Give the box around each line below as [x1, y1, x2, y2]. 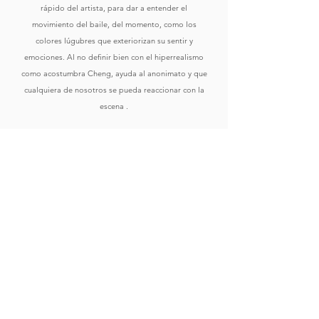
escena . [100, 101, 128, 111]
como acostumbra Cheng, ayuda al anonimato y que [21, 68, 207, 78]
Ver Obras [94, 293, 134, 303]
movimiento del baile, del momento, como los [31, 19, 197, 29]
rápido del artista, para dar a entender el [41, 3, 187, 13]
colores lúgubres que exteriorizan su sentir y [35, 36, 193, 46]
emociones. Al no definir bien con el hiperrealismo [24, 52, 204, 62]
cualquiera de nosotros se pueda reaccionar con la [23, 85, 204, 95]
